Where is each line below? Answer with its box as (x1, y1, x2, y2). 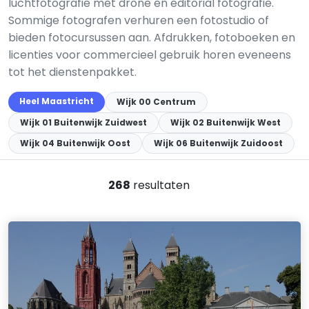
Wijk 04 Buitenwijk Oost (20, 137, 130, 149)
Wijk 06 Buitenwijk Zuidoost (154, 137, 283, 149)
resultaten (130, 177, 190, 193)
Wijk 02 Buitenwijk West (170, 117, 281, 128)
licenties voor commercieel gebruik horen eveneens (8, 47, 291, 63)
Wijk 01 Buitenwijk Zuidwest (20, 117, 147, 128)
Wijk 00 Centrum (117, 96, 196, 108)
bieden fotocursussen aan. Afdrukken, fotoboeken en (8, 30, 295, 46)
